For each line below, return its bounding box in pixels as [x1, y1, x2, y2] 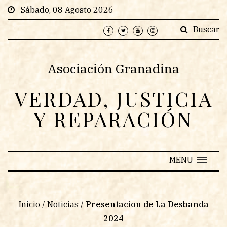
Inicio [18, 199, 40, 209]
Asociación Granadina [48, 60, 179, 77]
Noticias [47, 199, 79, 209]
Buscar [193, 24, 219, 34]
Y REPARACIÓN [34, 105, 193, 132]
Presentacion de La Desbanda [85, 199, 209, 209]
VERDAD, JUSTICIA [14, 85, 213, 112]
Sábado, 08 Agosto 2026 [15, 5, 113, 15]
